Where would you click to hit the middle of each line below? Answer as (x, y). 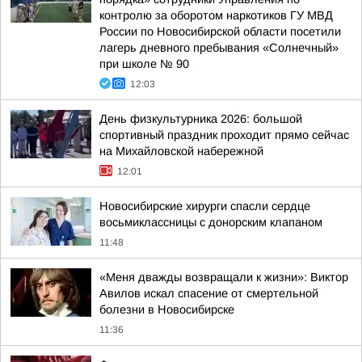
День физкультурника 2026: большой (201, 119)
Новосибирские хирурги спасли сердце (205, 206)
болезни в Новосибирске (167, 309)
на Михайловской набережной (181, 151)
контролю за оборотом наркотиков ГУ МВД (216, 15)
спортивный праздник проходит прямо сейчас (224, 135)
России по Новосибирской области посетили (220, 32)
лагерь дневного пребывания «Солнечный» (219, 48)
